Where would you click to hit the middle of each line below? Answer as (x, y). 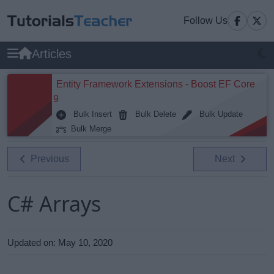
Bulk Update (217, 114)
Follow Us (206, 20)
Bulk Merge (89, 129)
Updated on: (33, 243)
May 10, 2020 (85, 243)
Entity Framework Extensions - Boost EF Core (156, 84)
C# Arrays (54, 204)
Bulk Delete (152, 114)
